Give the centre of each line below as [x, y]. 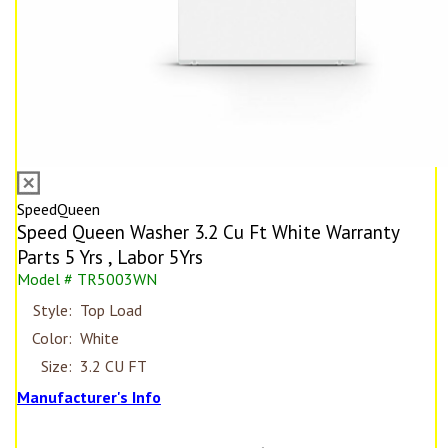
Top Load [111, 310]
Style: [52, 310]
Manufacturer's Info [89, 397]
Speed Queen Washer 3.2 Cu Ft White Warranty [208, 232]
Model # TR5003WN [87, 279]
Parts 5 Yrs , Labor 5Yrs [110, 257]
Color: [52, 338]
